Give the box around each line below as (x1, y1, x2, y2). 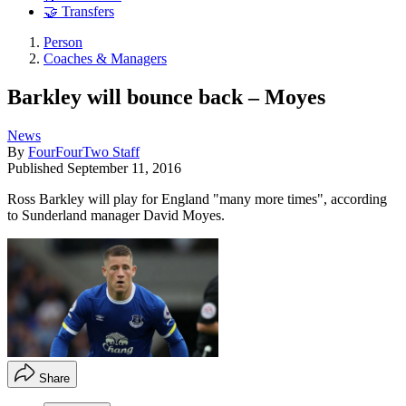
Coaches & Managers (43, 51, 167, 67)
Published (7, 159, 67, 176)
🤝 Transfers (43, 4, 114, 20)
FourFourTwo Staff (28, 143, 140, 159)
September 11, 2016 (67, 159, 181, 176)
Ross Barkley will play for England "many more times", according (7, 190, 387, 207)
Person (43, 34, 82, 51)
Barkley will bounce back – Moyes (7, 84, 325, 109)
